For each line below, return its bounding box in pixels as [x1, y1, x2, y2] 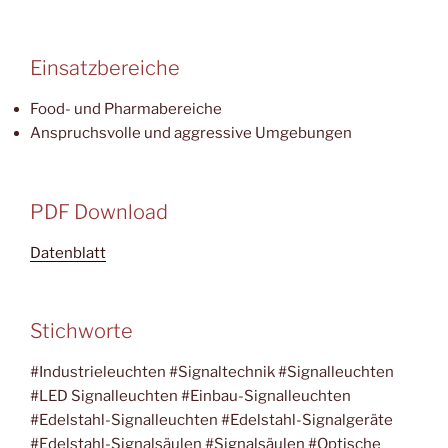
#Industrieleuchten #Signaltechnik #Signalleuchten [30, 363, 394, 382]
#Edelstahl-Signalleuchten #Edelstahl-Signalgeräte [30, 411, 393, 430]
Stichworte [30, 319, 133, 344]
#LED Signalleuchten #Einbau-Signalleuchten [30, 387, 351, 406]
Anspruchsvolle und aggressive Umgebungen [30, 124, 352, 143]
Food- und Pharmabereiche [30, 100, 222, 119]
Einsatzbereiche [30, 56, 180, 81]
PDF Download [30, 199, 168, 224]
